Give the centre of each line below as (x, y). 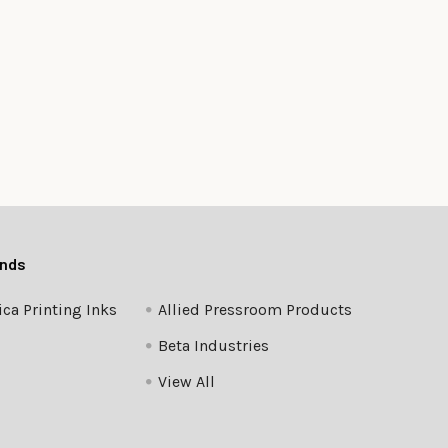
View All (186, 382)
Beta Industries (213, 346)
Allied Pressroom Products (254, 310)
